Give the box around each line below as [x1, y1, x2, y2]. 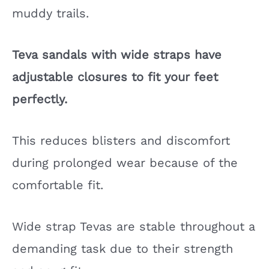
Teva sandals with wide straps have [12, 47, 222, 62]
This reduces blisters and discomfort [12, 133, 230, 148]
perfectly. [12, 91, 67, 106]
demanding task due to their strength [12, 241, 233, 256]
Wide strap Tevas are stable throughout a [12, 219, 255, 234]
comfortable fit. [12, 177, 103, 192]
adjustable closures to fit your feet [12, 69, 218, 84]
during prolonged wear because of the [12, 155, 238, 170]
